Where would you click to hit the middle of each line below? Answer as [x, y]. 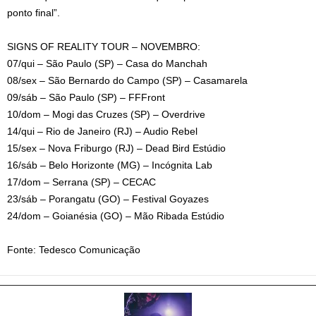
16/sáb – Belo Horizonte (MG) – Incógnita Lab [110, 165]
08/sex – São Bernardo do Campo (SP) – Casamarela [127, 80]
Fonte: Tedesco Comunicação [74, 250]
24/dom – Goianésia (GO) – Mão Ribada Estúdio [116, 216]
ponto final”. [34, 13]
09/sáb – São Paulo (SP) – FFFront [86, 97]
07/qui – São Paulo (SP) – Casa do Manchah [107, 63]
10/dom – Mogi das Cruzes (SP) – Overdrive [106, 114]
